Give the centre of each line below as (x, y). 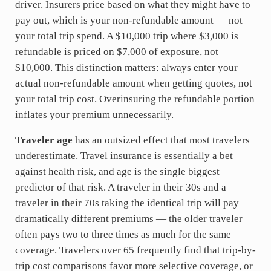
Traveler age (44, 140)
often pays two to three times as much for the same (123, 234)
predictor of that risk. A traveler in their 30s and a (120, 187)
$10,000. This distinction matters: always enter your (126, 67)
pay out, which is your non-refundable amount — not (129, 20)
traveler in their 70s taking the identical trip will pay (127, 203)
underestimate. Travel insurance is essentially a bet (124, 155)
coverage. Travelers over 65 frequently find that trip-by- (135, 250)
